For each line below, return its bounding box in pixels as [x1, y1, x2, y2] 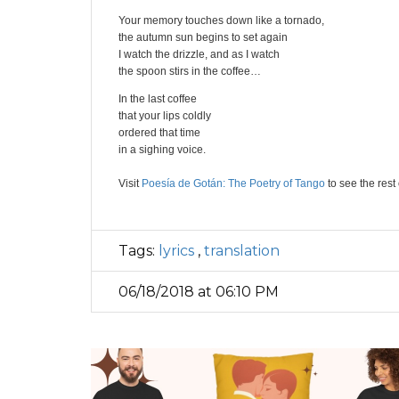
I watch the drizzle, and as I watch [118, 47, 280, 61]
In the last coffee [118, 92, 197, 105]
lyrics [159, 241, 194, 259]
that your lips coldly [118, 109, 211, 122]
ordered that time [118, 126, 200, 139]
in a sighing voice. [118, 142, 206, 156]
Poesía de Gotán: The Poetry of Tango [142, 176, 325, 190]
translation [200, 241, 280, 259]
